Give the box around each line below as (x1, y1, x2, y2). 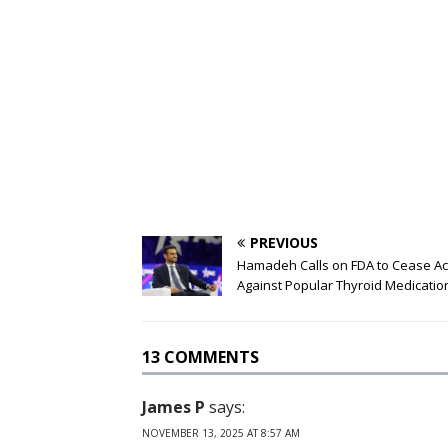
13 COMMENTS (142, 346, 259, 369)
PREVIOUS (250, 233, 318, 253)
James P (142, 396, 205, 419)
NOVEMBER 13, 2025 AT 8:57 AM (142, 426, 300, 441)
